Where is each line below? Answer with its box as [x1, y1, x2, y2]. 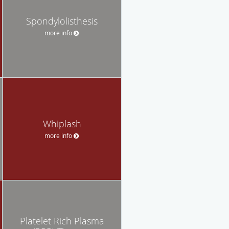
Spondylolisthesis [26, 14, 98, 27]
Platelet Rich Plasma [19, 214, 104, 227]
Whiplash [42, 117, 81, 130]
